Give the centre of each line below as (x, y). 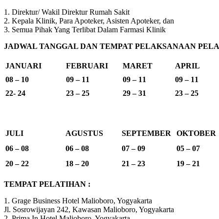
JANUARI (23, 66)
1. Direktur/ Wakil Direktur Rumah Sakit (67, 12)
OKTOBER (196, 133)
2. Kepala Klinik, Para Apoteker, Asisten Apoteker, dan (89, 21)
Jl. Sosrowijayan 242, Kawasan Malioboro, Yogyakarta (89, 209)
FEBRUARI (87, 66)
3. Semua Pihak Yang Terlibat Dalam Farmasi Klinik (85, 29)
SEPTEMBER (146, 133)
